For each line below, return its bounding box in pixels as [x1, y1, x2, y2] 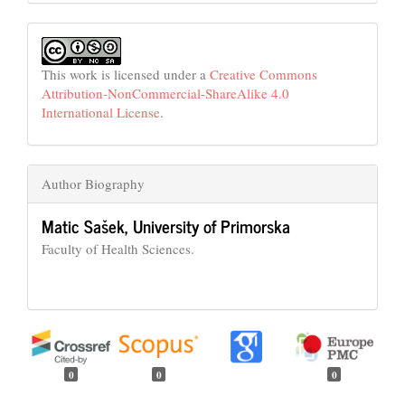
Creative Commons [210, 64, 317, 83]
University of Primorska [133, 212, 290, 240]
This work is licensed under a [42, 64, 210, 83]
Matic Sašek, [42, 212, 133, 240]
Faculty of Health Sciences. [42, 240, 194, 259]
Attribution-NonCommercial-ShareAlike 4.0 [42, 83, 289, 102]
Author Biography [42, 174, 145, 193]
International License [42, 102, 160, 121]
